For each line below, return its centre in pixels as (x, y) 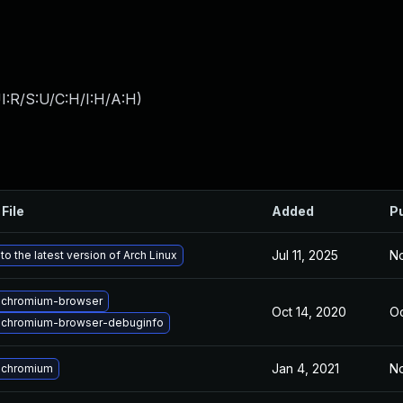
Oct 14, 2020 (309, 312)
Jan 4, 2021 (305, 368)
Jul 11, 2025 (305, 255)
